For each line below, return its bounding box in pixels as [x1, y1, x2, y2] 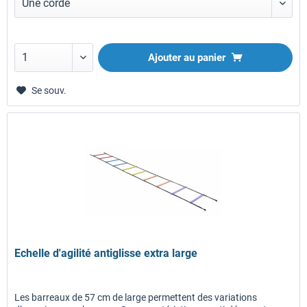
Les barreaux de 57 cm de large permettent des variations [14, 292, 258, 304]
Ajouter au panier [148, 51, 226, 64]
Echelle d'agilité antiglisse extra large [14, 247, 198, 260]
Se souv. [32, 85, 67, 97]
